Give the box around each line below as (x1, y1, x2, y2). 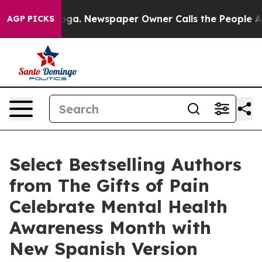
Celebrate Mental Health (9, 195, 227, 218)
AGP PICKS (7, 13, 54, 24)
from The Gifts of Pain (9, 174, 209, 196)
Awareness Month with (9, 216, 211, 239)
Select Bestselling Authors (9, 153, 242, 175)
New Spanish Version (9, 237, 198, 260)
